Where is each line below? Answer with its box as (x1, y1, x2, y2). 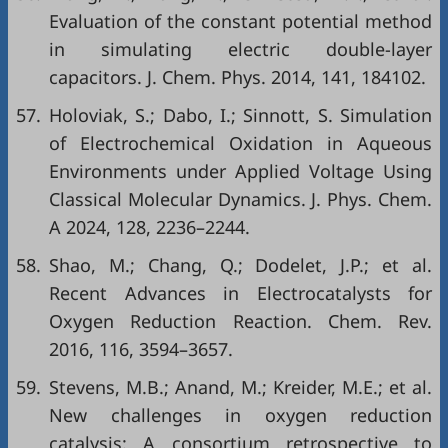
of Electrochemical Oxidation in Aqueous (49, 131, 432, 156)
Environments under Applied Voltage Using (49, 159, 432, 184)
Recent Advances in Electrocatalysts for (49, 281, 432, 306)
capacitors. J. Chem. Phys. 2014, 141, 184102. (49, 65, 426, 90)
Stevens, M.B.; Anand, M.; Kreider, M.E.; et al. (49, 375, 432, 400)
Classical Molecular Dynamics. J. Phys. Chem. (49, 187, 432, 212)
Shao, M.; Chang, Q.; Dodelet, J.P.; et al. (49, 253, 432, 278)
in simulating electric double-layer (49, 37, 432, 62)
